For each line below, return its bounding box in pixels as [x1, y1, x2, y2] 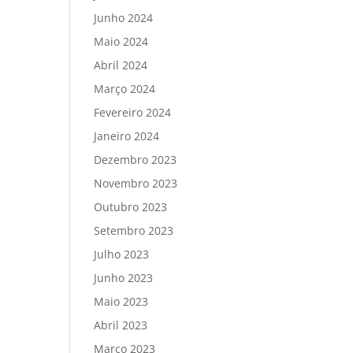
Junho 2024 [94, 10, 154, 25]
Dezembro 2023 [94, 152, 177, 167]
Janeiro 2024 [94, 128, 160, 143]
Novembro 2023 [94, 176, 178, 191]
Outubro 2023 [94, 199, 168, 214]
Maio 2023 [94, 294, 149, 309]
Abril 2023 [94, 318, 148, 333]
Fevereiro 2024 [94, 105, 172, 120]
